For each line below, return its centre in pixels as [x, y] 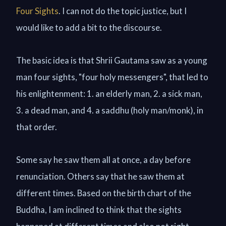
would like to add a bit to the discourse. [89, 27]
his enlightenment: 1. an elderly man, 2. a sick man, [109, 94]
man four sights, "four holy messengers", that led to [112, 77]
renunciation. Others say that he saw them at [100, 176]
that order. [37, 127]
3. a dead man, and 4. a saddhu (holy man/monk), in [110, 110]
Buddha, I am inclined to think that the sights [99, 210]
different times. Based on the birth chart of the [104, 193]
